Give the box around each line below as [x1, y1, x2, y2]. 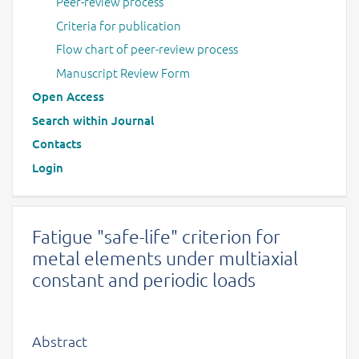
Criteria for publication [56, 16, 181, 34]
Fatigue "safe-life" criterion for [32, 224, 280, 248]
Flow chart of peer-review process [56, 40, 238, 57]
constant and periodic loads [32, 268, 256, 291]
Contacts [32, 135, 82, 151]
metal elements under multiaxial [32, 246, 298, 269]
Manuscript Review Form [56, 63, 190, 81]
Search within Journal [32, 111, 154, 128]
